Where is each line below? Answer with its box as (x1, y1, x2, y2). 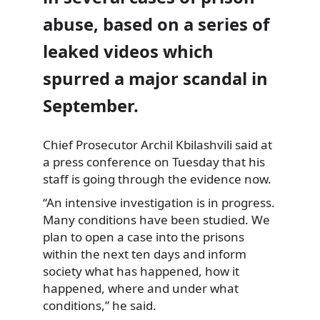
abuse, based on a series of (43, 12, 269, 36)
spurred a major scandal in (43, 66, 268, 90)
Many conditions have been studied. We (43, 211, 270, 229)
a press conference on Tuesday (43, 153, 219, 170)
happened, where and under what (43, 280, 239, 297)
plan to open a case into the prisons (43, 229, 244, 246)
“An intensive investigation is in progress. (43, 194, 275, 211)
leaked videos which (43, 39, 214, 63)
